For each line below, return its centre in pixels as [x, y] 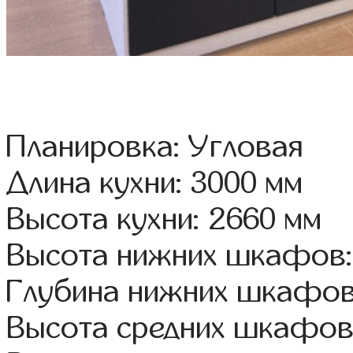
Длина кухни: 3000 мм [155, 183]
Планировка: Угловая [155, 147]
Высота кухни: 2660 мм [164, 219]
